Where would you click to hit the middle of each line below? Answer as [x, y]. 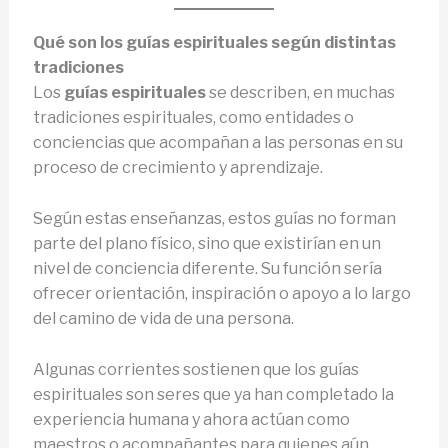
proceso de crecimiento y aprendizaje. [177, 168]
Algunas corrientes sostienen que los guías [195, 369]
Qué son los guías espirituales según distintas [214, 43]
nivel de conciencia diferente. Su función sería [207, 269]
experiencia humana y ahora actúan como [191, 419]
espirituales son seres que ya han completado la [213, 394]
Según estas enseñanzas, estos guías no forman [214, 219]
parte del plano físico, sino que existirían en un [206, 244]
